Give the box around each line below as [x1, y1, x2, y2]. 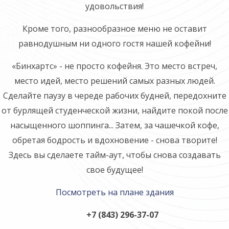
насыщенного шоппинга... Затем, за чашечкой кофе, [10, 120, 219, 131]
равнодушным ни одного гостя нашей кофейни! [18, 38, 211, 49]
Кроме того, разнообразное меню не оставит [22, 23, 207, 34]
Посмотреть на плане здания [55, 187, 174, 198]
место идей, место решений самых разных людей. [14, 75, 215, 86]
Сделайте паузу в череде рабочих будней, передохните [3, 90, 226, 101]
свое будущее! [86, 164, 143, 175]
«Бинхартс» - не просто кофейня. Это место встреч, [12, 60, 217, 72]
